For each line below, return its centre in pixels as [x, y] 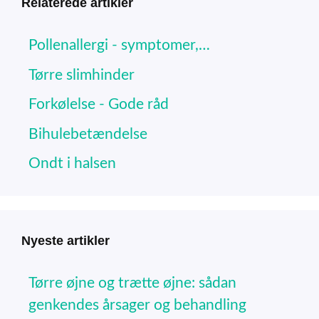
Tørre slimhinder [82, 75]
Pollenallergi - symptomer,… [119, 46]
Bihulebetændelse [88, 134]
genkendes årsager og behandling [137, 305]
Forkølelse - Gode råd [99, 105]
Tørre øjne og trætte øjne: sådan [132, 283]
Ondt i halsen [72, 164]
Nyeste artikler [66, 241]
